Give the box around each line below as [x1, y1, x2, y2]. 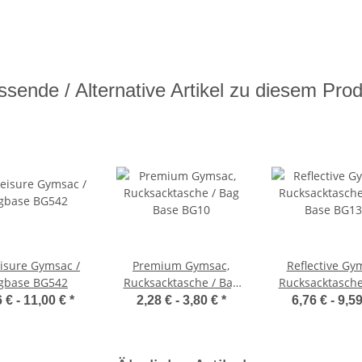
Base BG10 [152, 291, 210, 307]
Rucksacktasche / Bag [123, 274, 239, 290]
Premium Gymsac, [133, 257, 229, 273]
